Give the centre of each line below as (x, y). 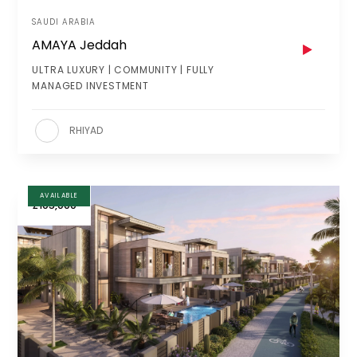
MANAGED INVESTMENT (90, 86)
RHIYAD (86, 130)
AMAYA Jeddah (80, 45)
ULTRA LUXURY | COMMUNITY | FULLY (123, 70)
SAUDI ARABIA (64, 22)
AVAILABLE (59, 195)
